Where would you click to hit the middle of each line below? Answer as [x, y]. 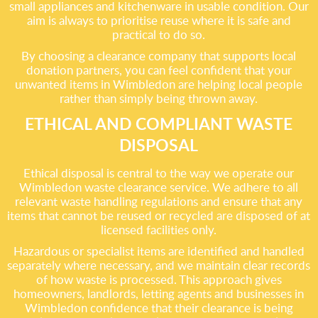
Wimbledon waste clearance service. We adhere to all [159, 187]
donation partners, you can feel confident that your [159, 70]
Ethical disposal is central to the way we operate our [159, 173]
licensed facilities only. [159, 230]
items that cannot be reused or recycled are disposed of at [159, 215]
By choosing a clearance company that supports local [159, 56]
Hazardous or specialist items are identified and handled [159, 251]
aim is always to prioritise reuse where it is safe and [159, 20]
